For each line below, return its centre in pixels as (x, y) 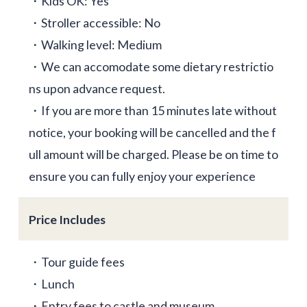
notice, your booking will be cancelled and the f (152, 133)
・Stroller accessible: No (94, 23)
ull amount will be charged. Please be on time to (153, 155)
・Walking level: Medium (95, 45)
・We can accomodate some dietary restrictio (151, 67)
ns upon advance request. (97, 89)
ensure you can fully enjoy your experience (142, 176)
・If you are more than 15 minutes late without (152, 111)
